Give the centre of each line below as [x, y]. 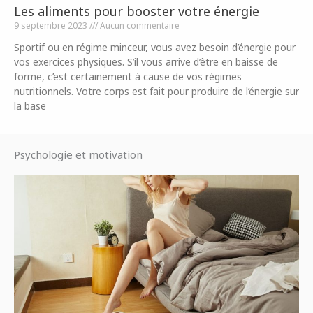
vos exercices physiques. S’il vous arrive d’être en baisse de [146, 62]
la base [30, 106]
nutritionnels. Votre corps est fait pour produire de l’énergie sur [156, 91]
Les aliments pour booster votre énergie [137, 11]
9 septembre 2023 [52, 26]
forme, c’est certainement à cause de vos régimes [128, 77]
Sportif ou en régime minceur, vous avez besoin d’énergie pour [155, 47]
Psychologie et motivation [78, 154]
